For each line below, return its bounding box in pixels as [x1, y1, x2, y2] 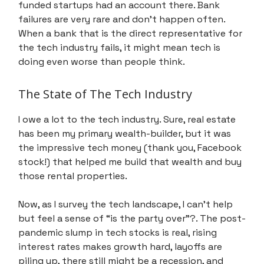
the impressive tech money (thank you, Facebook [18, 141, 242, 154]
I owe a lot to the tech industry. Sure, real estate [18, 113, 236, 126]
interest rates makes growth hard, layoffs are [18, 240, 222, 253]
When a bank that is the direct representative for [18, 27, 242, 39]
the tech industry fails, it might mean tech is [18, 41, 220, 54]
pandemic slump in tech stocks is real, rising [18, 226, 217, 239]
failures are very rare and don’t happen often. [18, 12, 225, 25]
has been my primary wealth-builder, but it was [18, 127, 231, 140]
